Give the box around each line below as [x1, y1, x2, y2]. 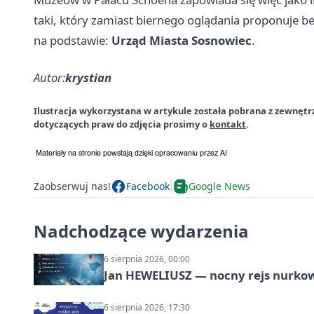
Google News [189, 179, 250, 193]
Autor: [34, 69, 65, 86]
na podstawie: [34, 32, 111, 48]
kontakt [210, 117, 246, 130]
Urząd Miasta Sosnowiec [111, 32, 252, 48]
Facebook [126, 179, 170, 193]
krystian [65, 69, 111, 86]
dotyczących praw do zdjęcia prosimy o [34, 117, 210, 130]
